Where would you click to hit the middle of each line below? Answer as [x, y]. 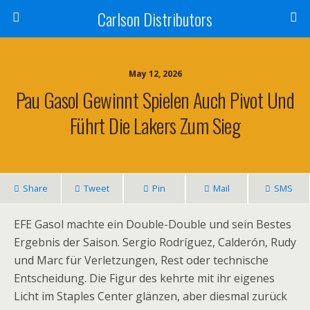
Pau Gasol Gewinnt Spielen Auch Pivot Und [155, 100]
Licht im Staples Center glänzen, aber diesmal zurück [151, 296]
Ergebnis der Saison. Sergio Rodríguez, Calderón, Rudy [155, 242]
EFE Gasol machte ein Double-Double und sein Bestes [153, 224]
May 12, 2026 [155, 74]
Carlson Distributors [155, 19]
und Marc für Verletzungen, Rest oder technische [141, 260]
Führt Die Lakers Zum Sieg [155, 125]
